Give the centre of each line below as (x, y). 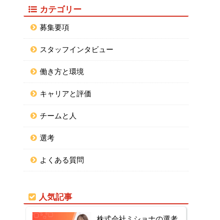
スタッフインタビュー (77, 50)
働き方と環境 (62, 72)
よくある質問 (62, 160)
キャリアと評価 (66, 94)
